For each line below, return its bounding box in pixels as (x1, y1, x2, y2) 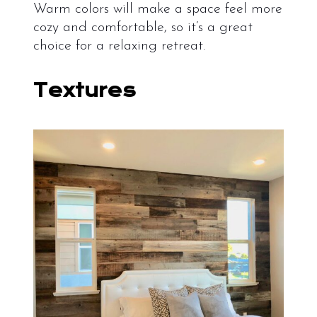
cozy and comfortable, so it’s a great (33, 21, 253, 35)
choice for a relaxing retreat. (33, 39, 205, 54)
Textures (33, 79, 142, 102)
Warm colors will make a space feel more (33, 2, 282, 17)
